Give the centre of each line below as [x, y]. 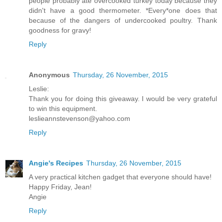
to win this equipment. [63, 109]
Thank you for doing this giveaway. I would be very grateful [123, 99]
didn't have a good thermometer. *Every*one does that [123, 11]
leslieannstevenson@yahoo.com [80, 119]
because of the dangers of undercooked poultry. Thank [123, 21]
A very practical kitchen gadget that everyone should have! [120, 177]
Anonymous [49, 75]
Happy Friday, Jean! [60, 187]
